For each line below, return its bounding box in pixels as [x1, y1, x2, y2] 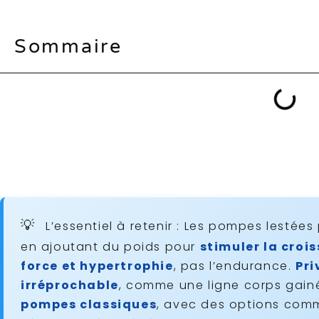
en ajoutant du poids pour [21, 239, 200, 256]
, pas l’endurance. [173, 258, 296, 275]
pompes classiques [21, 296, 157, 313]
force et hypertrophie [21, 258, 174, 275]
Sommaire [14, 35, 122, 59]
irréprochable [21, 277, 119, 294]
